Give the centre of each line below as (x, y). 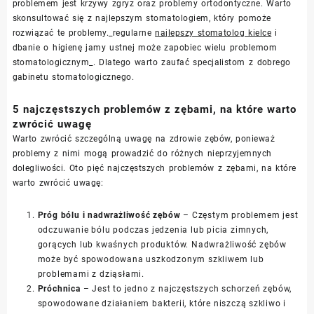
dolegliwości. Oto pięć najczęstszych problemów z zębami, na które (154, 168)
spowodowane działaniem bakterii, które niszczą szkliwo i (162, 303)
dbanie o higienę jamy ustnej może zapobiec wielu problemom (145, 47)
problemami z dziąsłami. (91, 274)
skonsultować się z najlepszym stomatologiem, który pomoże (142, 18)
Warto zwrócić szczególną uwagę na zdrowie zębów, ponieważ (144, 138)
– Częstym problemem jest (239, 215)
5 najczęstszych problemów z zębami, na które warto (154, 109)
